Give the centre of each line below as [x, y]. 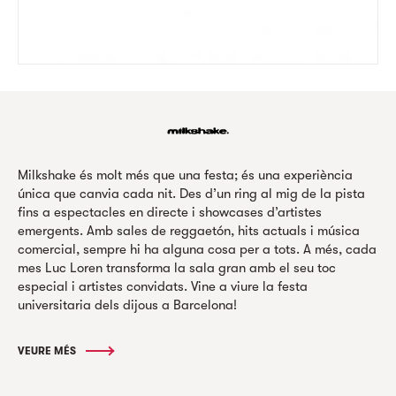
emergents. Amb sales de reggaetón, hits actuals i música [189, 230]
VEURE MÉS [48, 350]
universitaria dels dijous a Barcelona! [127, 305]
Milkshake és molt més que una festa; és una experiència [185, 175]
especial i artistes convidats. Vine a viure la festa [163, 286]
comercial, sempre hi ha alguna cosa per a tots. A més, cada [197, 249]
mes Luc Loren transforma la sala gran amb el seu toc [177, 267]
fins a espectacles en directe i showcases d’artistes [170, 212]
